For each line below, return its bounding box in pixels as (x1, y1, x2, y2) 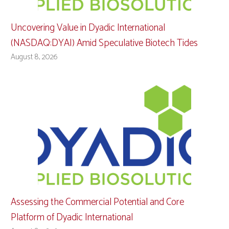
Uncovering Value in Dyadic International (11, 20, 165, 36)
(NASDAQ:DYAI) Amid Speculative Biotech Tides (11, 35, 198, 52)
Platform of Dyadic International (11, 210, 133, 226)
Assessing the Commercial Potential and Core (11, 194, 184, 211)
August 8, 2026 (11, 51, 58, 64)
